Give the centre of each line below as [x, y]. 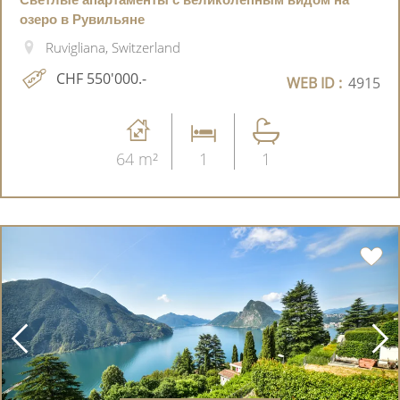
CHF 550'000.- [101, 79]
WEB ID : [314, 83]
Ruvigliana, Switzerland [112, 48]
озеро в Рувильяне [82, 19]
